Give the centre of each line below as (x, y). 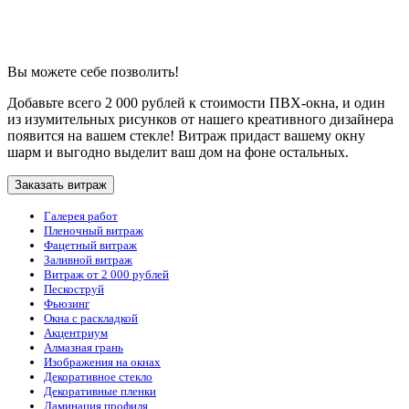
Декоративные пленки (100, 391)
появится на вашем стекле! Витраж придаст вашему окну (186, 135)
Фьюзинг (67, 303)
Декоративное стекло (98, 376)
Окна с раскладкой (91, 318)
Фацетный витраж (90, 245)
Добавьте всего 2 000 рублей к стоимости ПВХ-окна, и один (196, 102)
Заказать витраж (61, 184)
